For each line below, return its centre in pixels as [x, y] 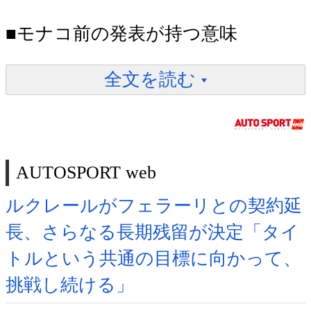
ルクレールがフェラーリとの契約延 [154, 206]
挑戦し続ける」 [70, 285]
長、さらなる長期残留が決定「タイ [152, 233]
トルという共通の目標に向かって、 [153, 259]
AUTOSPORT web [86, 173]
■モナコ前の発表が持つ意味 [121, 33]
